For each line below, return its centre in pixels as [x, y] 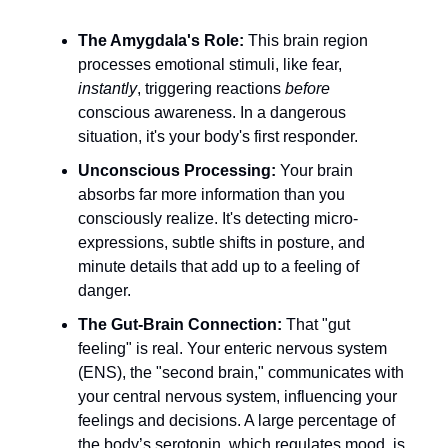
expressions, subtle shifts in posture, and [221, 242]
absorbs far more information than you [211, 194]
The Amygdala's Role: [161, 40]
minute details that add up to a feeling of [218, 266]
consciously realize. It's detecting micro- [218, 218]
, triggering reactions [211, 88]
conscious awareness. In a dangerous [212, 112]
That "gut [316, 324]
